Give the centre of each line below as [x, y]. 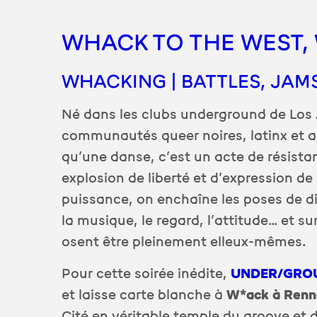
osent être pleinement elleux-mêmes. [184, 242]
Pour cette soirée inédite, [146, 274]
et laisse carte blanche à [144, 295]
